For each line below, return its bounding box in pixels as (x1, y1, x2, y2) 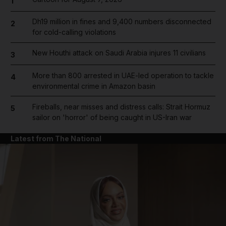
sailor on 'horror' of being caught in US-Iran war (32, 112, 192, 122)
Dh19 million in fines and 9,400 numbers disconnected (32, 17, 211, 26)
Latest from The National (11, 134, 101, 143)
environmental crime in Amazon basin (32, 81, 155, 90)
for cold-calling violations (32, 28, 116, 37)
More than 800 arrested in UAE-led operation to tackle (32, 71, 214, 80)
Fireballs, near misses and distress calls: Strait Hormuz (32, 102, 210, 111)
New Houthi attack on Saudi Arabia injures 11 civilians (32, 48, 206, 58)
